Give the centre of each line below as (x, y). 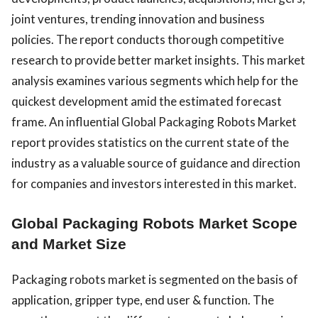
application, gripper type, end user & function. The (143, 300)
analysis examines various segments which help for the (155, 81)
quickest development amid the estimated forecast (147, 101)
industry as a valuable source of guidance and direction (156, 163)
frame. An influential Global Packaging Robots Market (154, 122)
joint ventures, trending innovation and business (138, 19)
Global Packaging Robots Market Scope (154, 224)
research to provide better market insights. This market (158, 60)
